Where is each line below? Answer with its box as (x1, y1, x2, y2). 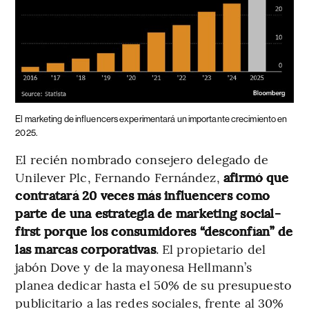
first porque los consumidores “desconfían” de (15, 222, 293, 240)
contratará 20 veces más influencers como (15, 186, 270, 204)
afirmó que (223, 168, 289, 186)
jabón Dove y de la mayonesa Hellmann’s (15, 258, 252, 276)
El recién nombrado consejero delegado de (15, 150, 269, 168)
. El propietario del (155, 240, 266, 258)
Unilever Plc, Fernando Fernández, (15, 168, 223, 186)
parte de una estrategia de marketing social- (15, 204, 281, 222)
